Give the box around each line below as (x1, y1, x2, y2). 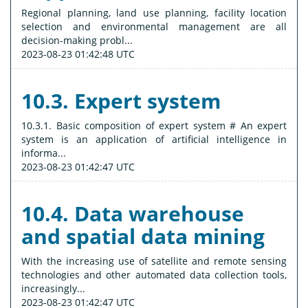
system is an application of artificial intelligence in (21, 133, 287, 146)
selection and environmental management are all (21, 20, 287, 34)
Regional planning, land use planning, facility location (21, 6, 287, 20)
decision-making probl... (21, 34, 133, 47)
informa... (21, 146, 66, 160)
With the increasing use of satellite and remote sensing (21, 254, 287, 268)
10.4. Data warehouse (21, 199, 244, 228)
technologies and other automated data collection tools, (21, 268, 287, 282)
